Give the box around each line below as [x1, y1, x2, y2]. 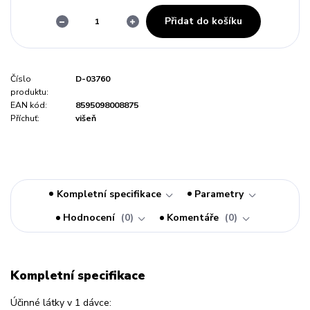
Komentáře [167, 211, 222, 225]
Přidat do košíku [164, 14, 242, 28]
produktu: [10, 86, 48, 98]
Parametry [194, 187, 244, 201]
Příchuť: [10, 112, 39, 124]
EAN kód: [10, 99, 47, 111]
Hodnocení [63, 211, 118, 225]
